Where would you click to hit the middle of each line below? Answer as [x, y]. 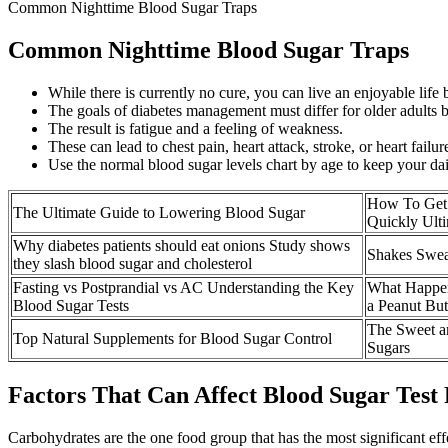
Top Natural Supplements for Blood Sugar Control [172, 338]
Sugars [388, 347]
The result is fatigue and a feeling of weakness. [195, 128]
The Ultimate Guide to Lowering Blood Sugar [159, 212]
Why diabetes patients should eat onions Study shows [181, 245]
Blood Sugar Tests [71, 305]
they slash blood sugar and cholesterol [132, 263]
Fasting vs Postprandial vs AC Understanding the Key [183, 287]
